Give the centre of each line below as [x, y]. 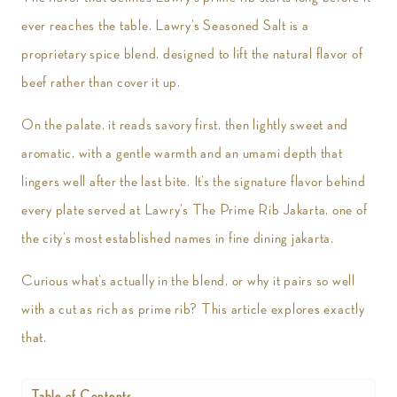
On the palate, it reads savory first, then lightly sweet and [185, 125]
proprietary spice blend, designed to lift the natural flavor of [192, 54]
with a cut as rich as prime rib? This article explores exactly [193, 309]
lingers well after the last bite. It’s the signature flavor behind [194, 182]
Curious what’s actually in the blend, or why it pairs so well [188, 281]
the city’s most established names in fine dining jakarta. [178, 238]
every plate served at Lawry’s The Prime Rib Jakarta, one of [195, 210]
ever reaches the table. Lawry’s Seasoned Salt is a [165, 26]
